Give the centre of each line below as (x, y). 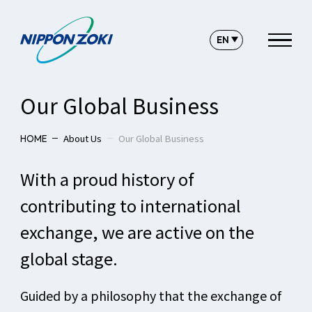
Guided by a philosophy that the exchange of (150, 296)
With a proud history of (107, 178)
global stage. (69, 258)
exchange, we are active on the (137, 231)
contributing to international (130, 205)
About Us (82, 138)
